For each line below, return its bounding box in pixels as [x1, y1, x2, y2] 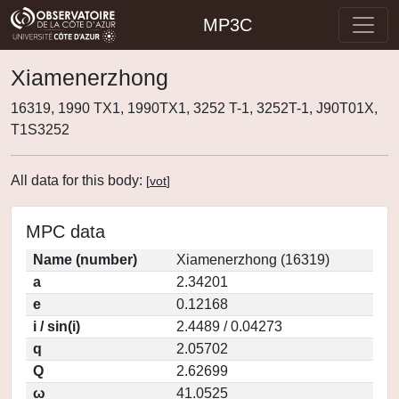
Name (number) [33, 252, 137, 267]
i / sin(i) [33, 319, 80, 334]
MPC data [26, 222, 105, 241]
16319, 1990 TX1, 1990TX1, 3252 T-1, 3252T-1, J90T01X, [11, 101, 378, 116]
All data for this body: [11, 173, 146, 188]
